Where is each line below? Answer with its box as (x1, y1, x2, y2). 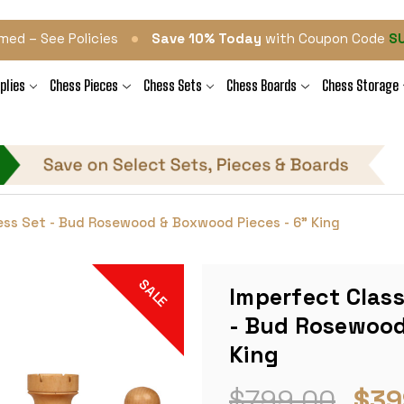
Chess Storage (321, 77, 399, 94)
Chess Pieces (50, 77, 119, 94)
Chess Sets (142, 77, 202, 94)
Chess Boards (226, 77, 298, 94)
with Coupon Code (262, 30, 390, 47)
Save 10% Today (151, 30, 262, 47)
